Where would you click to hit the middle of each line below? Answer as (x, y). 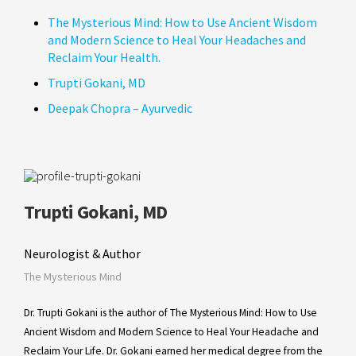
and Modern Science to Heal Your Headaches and (177, 40)
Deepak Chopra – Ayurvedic (120, 108)
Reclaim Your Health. (104, 58)
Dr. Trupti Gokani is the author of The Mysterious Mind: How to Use (170, 313)
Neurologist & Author (82, 254)
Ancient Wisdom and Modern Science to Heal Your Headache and (171, 332)
